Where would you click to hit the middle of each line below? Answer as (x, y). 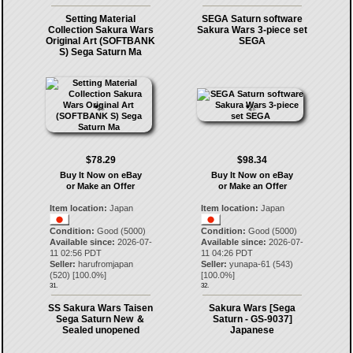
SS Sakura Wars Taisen (101, 308)
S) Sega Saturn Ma (101, 52)
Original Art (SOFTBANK (101, 41)
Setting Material (101, 19)
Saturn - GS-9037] (252, 319)
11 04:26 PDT (227, 253)
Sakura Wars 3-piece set (253, 30)
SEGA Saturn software (253, 19)
